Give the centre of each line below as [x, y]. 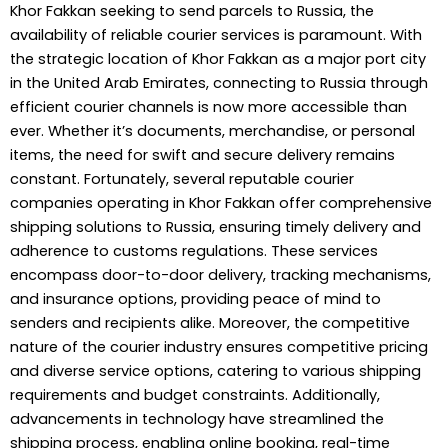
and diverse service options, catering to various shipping [215, 371]
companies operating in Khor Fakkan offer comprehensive [221, 203]
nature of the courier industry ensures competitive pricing [219, 347]
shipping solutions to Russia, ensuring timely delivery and [215, 227]
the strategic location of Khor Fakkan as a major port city [218, 59]
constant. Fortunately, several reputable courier [182, 179]
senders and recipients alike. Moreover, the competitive [210, 323]
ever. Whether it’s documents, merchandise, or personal [212, 131]
